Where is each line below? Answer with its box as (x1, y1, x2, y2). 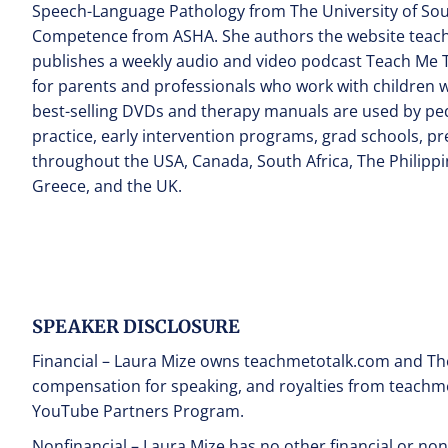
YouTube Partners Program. (32, 400, 244, 422)
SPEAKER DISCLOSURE (32, 315, 240, 338)
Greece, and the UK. (32, 175, 182, 197)
